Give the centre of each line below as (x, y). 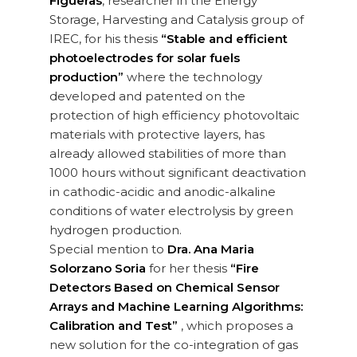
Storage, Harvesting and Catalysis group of (177, 20)
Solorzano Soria (98, 269)
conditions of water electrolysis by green (171, 211)
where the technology (193, 77)
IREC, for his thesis (105, 39)
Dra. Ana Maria (211, 249)
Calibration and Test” (114, 326)
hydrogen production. (116, 230)
